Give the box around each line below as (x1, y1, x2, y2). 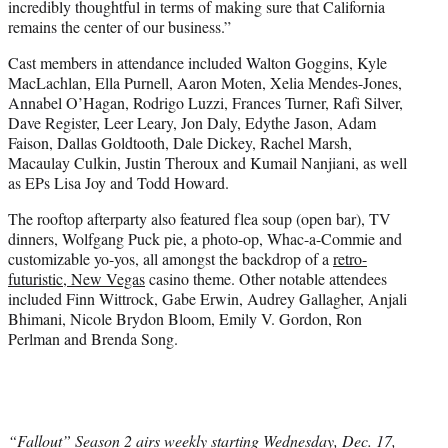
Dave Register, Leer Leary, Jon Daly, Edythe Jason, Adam (8, 112, 376, 134)
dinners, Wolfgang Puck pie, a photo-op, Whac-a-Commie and (8, 228, 402, 250)
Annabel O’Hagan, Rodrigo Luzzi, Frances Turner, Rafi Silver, (8, 92, 403, 114)
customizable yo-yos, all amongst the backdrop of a (8, 248, 333, 270)
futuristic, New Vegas (8, 268, 145, 290)
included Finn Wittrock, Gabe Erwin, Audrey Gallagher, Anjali (8, 288, 407, 310)
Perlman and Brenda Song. (8, 328, 178, 350)
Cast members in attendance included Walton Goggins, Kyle (8, 52, 387, 74)
